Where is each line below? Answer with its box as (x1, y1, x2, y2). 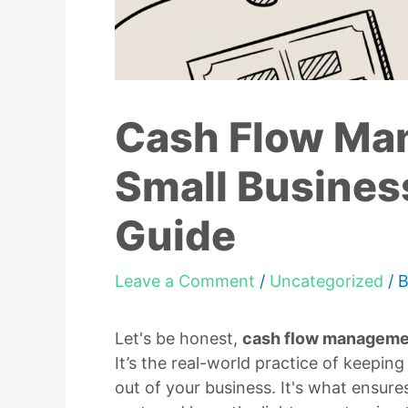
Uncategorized (270, 271, 383, 291)
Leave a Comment (115, 271, 255, 291)
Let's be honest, (115, 329, 242, 349)
